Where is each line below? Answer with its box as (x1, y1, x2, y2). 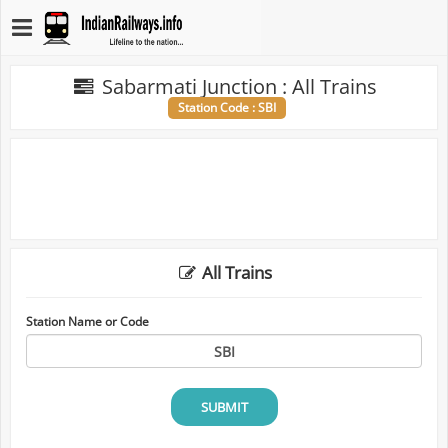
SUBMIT (200, 398, 248, 416)
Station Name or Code (26, 313, 149, 329)
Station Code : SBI (177, 99, 276, 116)
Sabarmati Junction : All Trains (101, 73, 377, 100)
